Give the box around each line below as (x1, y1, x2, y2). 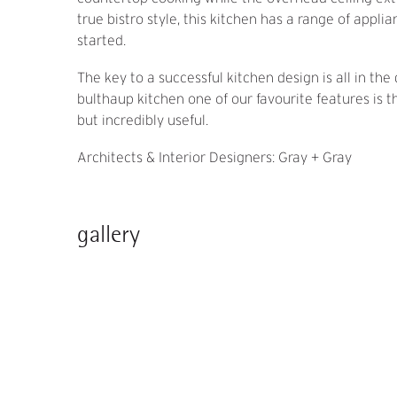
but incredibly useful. (77, 113, 208, 128)
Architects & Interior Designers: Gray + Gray (77, 150, 352, 166)
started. (77, 33, 126, 49)
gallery (77, 219, 140, 250)
